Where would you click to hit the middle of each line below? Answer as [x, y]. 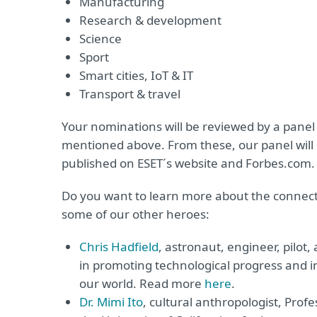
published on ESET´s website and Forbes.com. [188, 163]
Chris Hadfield [119, 247]
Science [100, 39]
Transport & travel [130, 94]
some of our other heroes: [136, 214]
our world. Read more [142, 283]
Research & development [152, 20]
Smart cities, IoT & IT [138, 75]
